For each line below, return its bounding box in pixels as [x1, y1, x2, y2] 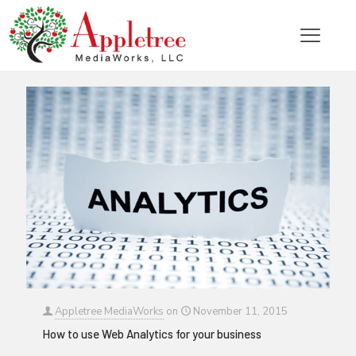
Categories [38, 36, 90, 50]
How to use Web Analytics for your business [42, 327, 261, 342]
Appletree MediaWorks [55, 304, 164, 319]
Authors [168, 36, 206, 50]
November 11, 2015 [193, 304, 288, 319]
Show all [277, 36, 318, 50]
